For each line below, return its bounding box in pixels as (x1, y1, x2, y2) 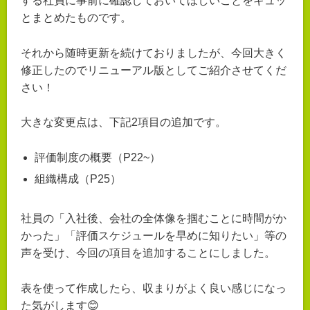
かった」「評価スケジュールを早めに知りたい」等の (21, 230, 286, 242)
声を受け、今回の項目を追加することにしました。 (21, 247, 275, 259)
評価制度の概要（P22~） (35, 152, 161, 164)
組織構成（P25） (35, 173, 121, 185)
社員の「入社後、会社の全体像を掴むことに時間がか (21, 212, 286, 225)
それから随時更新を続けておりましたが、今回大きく (21, 46, 286, 59)
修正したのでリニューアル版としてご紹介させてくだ (21, 64, 286, 76)
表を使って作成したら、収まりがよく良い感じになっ (21, 282, 286, 294)
